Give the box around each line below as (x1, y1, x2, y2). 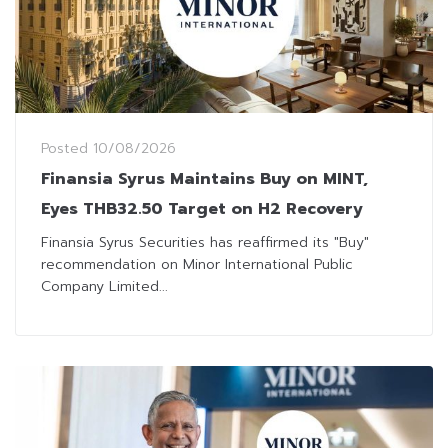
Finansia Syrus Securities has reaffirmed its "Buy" (41, 232, 369, 254)
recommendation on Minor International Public (41, 254, 353, 276)
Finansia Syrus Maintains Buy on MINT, (41, 167, 368, 192)
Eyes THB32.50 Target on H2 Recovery (41, 197, 363, 222)
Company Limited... (41, 276, 168, 298)
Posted (41, 138, 93, 160)
